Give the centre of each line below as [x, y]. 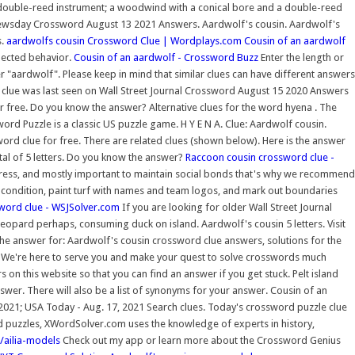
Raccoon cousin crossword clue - [260, 157]
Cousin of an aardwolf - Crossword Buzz [166, 57]
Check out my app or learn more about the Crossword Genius [200, 340]
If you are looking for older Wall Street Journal [226, 207]
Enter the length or [301, 57]
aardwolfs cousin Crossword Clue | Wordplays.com [124, 41]
